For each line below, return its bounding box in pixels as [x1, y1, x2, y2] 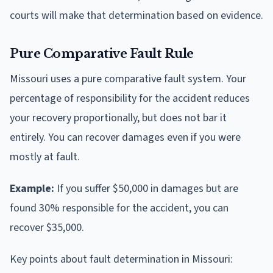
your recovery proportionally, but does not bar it [10, 110, 227, 126]
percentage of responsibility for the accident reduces [10, 90, 250, 106]
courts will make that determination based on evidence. [10, 7, 263, 23]
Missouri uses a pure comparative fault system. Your [10, 71, 246, 87]
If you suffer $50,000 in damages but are [54, 180, 238, 196]
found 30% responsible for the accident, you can [10, 200, 229, 216]
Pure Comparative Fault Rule [10, 46, 194, 61]
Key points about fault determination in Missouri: [10, 251, 233, 267]
